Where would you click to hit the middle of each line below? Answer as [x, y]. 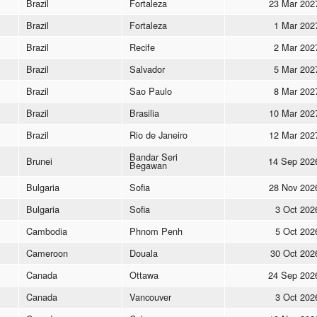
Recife [142, 47]
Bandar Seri [154, 156]
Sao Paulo [151, 91]
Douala [144, 253]
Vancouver [150, 296]
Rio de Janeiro [158, 134]
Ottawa [144, 275]
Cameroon [47, 253]
